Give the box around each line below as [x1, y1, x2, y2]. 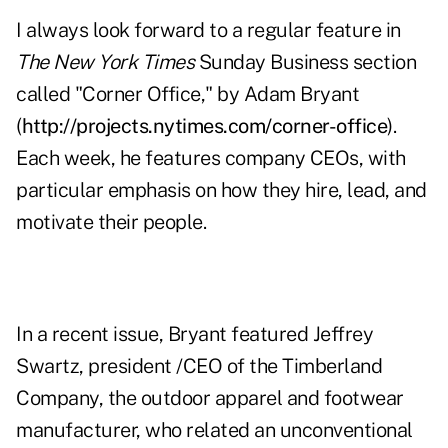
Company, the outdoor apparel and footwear [16, 386, 404, 411]
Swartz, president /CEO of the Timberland [16, 354, 382, 379]
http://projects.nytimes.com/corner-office [21, 114, 387, 139]
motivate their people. [16, 210, 206, 235]
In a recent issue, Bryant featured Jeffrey [16, 322, 373, 347]
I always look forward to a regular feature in [16, 18, 401, 43]
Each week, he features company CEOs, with [16, 146, 406, 171]
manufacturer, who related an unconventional [16, 418, 413, 443]
